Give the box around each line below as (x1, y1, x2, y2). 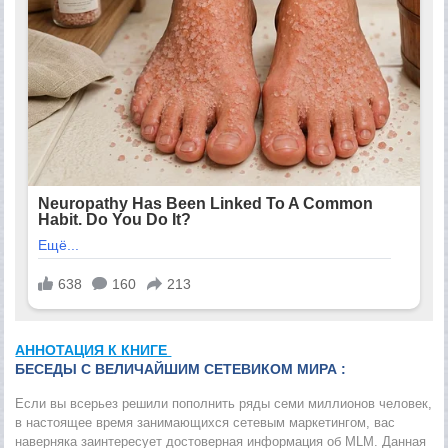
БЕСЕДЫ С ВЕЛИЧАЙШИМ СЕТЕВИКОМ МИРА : (15, 361, 347, 378)
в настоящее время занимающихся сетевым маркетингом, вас (15, 415, 396, 431)
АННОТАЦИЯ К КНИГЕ (15, 342, 172, 359)
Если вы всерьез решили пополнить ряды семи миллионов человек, (15, 396, 433, 412)
